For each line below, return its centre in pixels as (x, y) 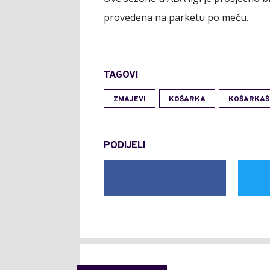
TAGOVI (121, 75)
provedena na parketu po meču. (176, 17)
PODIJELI (124, 146)
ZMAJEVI (130, 99)
